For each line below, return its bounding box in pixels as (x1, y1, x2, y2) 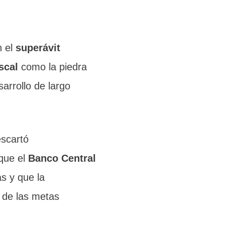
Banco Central (28, 153, 96, 164)
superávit (16, 42, 60, 53)
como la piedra (18, 61, 87, 72)
